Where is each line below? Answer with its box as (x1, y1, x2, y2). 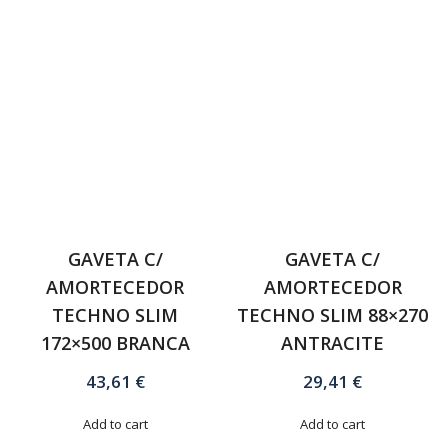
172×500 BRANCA (40, 331, 190, 356)
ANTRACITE (281, 331, 385, 356)
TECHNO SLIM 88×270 (237, 303, 429, 328)
